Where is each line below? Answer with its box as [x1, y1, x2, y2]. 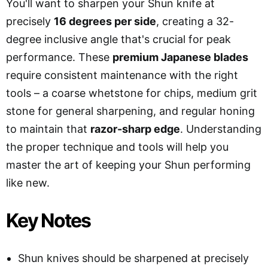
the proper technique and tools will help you [6, 140, 229, 153]
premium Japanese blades [112, 50, 248, 63]
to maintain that [6, 122, 90, 135]
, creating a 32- [156, 14, 234, 28]
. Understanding [180, 122, 261, 135]
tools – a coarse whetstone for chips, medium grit [6, 86, 257, 99]
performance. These [6, 50, 112, 63]
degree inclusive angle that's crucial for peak [6, 32, 231, 45]
